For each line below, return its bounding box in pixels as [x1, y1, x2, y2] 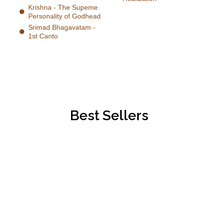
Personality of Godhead [28, 12, 101, 20]
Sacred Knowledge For [10, 192, 157, 209]
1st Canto [28, 32, 58, 40]
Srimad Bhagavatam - [28, 23, 95, 31]
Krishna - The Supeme [28, 3, 98, 11]
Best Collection [10, 179, 85, 192]
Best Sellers [70, 107, 148, 124]
